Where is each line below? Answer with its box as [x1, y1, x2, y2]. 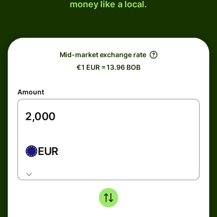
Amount [17, 88, 44, 96]
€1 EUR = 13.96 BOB [77, 63, 140, 71]
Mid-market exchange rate [59, 50, 146, 59]
